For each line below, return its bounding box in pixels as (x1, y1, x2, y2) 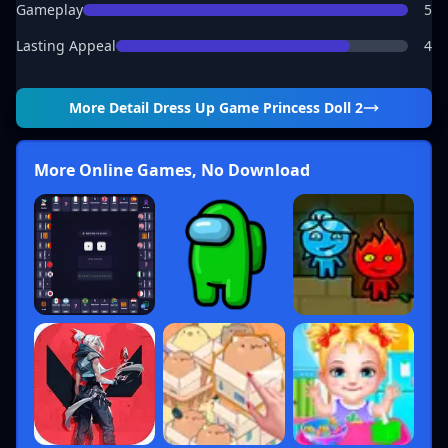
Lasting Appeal (16, 36, 116, 55)
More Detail (69, 98, 153, 117)
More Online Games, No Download (34, 159, 310, 181)
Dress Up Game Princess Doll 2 (153, 98, 363, 117)
